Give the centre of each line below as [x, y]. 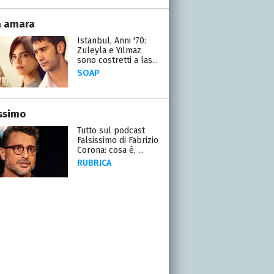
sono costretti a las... [117, 60]
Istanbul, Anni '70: [111, 40]
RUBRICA [94, 163]
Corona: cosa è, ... [110, 150]
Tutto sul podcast [111, 130]
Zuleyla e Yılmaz [109, 50]
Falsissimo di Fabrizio [117, 140]
